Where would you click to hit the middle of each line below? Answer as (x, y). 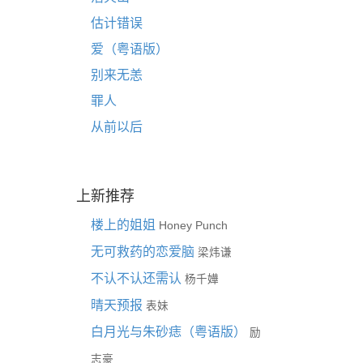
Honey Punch (193, 226)
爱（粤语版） (129, 49)
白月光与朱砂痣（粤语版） (170, 332)
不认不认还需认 (137, 278)
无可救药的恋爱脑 (144, 252)
